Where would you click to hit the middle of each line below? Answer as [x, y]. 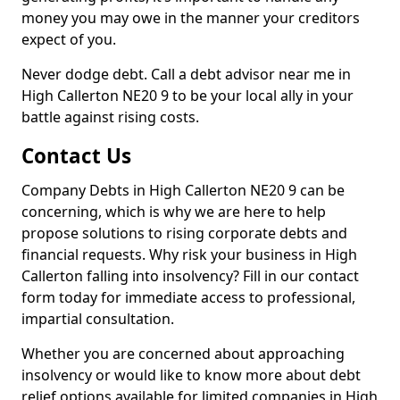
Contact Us [76, 156]
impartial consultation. [98, 319]
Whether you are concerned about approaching [183, 354]
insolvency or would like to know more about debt [191, 375]
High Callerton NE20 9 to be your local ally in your [187, 96]
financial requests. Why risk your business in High [189, 254]
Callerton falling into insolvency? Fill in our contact [190, 276]
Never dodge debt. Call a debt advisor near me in [186, 74]
